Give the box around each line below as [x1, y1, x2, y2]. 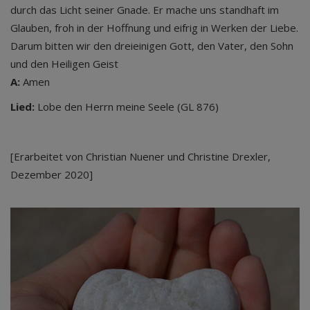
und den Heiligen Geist [10, 57, 118, 71]
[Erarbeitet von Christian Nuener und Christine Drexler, [10, 149, 271, 163]
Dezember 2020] [10, 167, 93, 181]
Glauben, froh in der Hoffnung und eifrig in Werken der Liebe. [10, 21, 298, 35]
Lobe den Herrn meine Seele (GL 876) [35, 100, 219, 113]
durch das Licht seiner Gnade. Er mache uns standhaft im [10, 3, 279, 17]
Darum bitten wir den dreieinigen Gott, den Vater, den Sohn [10, 39, 293, 53]
